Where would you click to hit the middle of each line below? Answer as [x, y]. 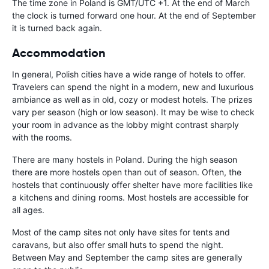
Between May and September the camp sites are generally [127, 258]
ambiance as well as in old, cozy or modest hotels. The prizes [132, 100]
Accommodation [59, 53]
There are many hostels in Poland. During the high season [125, 160]
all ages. [28, 210]
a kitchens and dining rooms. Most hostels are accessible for [130, 198]
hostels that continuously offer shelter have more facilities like [132, 185]
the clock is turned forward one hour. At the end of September [134, 16]
